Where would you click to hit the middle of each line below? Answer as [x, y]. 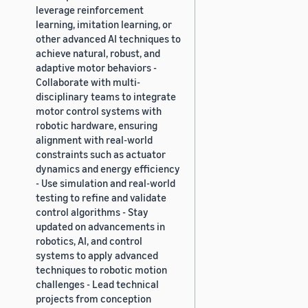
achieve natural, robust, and [98, 53]
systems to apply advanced [97, 255]
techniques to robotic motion [101, 269]
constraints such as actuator [101, 154]
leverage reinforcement [90, 9]
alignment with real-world [94, 139]
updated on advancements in [100, 226]
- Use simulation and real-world [106, 183]
